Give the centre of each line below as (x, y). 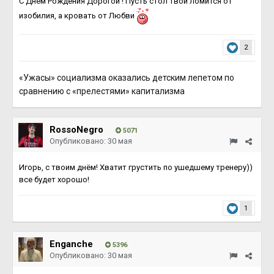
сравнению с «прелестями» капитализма (102, 91)
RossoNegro (76, 130)
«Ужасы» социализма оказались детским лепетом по (127, 78)
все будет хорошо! (55, 180)
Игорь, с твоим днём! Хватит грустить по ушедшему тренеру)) (136, 167)
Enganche (71, 244)
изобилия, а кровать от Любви (78, 15)
